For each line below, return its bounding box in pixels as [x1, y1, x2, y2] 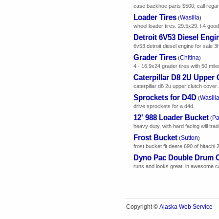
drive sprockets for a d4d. [133, 103, 195, 109]
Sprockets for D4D [133, 92, 197, 102]
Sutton [181, 134, 198, 141]
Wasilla [180, 14, 199, 21]
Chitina [180, 54, 199, 61]
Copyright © [126, 203, 159, 211]
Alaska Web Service [159, 203, 213, 211]
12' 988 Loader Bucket [133, 112, 209, 122]
